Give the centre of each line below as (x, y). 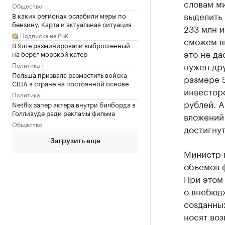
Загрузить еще (75, 141)
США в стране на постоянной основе (70, 83)
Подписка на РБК (44, 35)
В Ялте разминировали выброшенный (71, 45)
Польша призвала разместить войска (70, 74)
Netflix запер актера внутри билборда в (74, 104)
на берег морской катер (50, 53)
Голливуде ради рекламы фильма (64, 113)
